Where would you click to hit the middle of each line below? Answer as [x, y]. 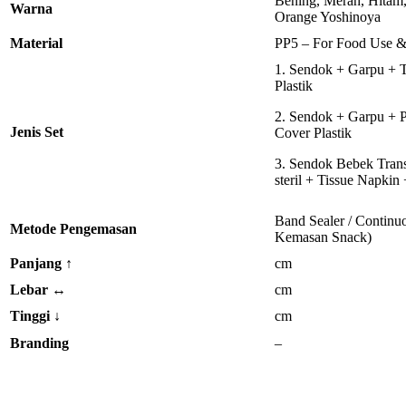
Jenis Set [37, 132]
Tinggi [32, 316]
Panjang [38, 264]
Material [36, 43]
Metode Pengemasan [73, 229]
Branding [39, 343]
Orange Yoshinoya [328, 17]
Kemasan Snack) [323, 237]
